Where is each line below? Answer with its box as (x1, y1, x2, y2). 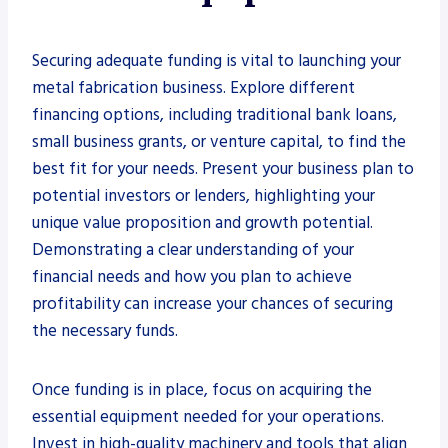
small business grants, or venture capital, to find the (32, 129, 406, 154)
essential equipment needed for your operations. (32, 404, 384, 429)
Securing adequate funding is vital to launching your (32, 48, 401, 73)
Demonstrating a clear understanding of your (32, 237, 354, 262)
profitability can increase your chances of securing (32, 291, 393, 316)
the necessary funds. (32, 318, 178, 343)
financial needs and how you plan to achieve (32, 264, 352, 289)
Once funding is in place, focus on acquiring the (32, 377, 372, 402)
